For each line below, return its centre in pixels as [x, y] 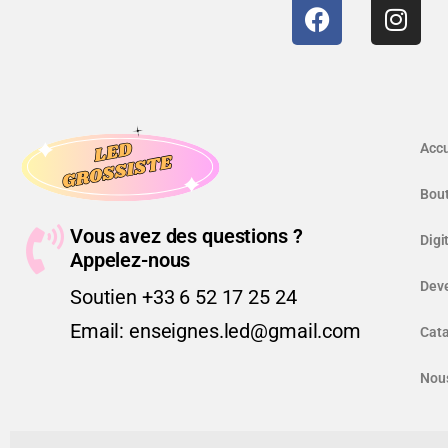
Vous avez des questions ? [186, 235]
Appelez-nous [130, 259]
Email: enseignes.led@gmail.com [215, 330]
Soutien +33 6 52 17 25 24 [183, 296]
